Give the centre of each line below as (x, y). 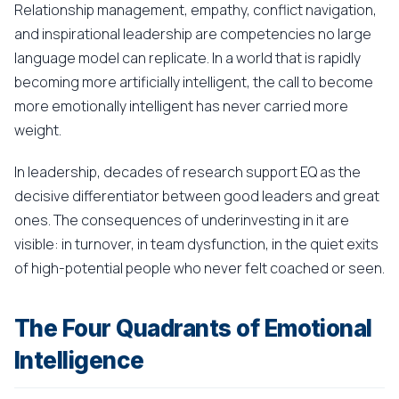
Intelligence (79, 360)
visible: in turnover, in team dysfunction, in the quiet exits (196, 244)
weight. (38, 130)
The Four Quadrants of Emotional (193, 328)
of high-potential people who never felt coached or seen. (199, 268)
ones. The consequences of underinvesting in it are (182, 220)
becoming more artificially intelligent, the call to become (194, 82)
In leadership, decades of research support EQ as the (187, 172)
